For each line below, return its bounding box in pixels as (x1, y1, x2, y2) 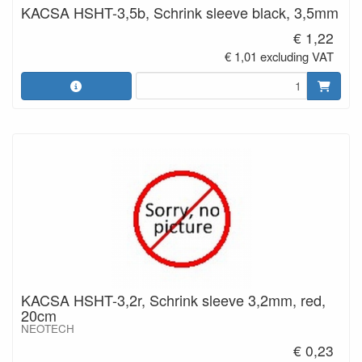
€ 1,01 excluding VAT (225, 47, 335, 65)
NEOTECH (21, 320, 74, 336)
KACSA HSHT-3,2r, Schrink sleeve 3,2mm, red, (21, 288, 326, 310)
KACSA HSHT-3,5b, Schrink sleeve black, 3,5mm (21, 2, 339, 23)
